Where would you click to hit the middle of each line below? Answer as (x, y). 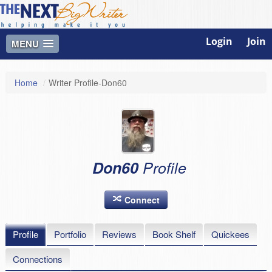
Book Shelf (174, 234)
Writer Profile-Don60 (88, 83)
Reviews (119, 234)
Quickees (230, 234)
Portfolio (70, 234)
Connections (38, 259)
